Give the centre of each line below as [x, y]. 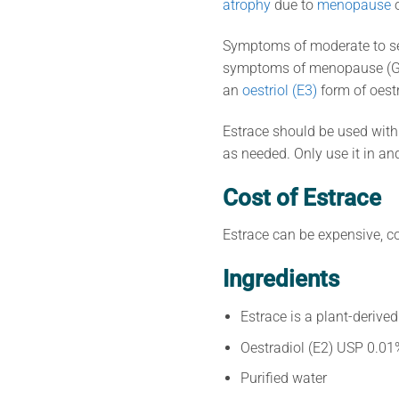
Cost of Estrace [301, 197]
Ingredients [281, 279]
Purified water [284, 379]
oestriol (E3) [279, 90]
